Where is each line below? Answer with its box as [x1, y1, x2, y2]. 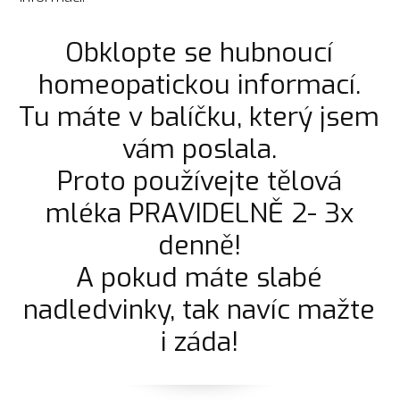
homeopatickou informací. [37, 66, 361, 103]
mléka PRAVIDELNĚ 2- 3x [45, 195, 354, 231]
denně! [157, 227, 241, 263]
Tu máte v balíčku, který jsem [19, 98, 380, 135]
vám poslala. [121, 130, 277, 167]
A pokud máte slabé [76, 259, 323, 296]
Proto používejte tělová [56, 162, 342, 199]
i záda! [160, 323, 238, 360]
